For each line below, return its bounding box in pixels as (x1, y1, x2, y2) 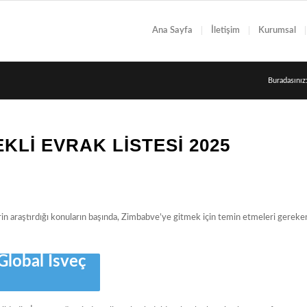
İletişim (211, 26, 240, 35)
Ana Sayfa (152, 26, 193, 35)
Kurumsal (258, 26, 296, 35)
